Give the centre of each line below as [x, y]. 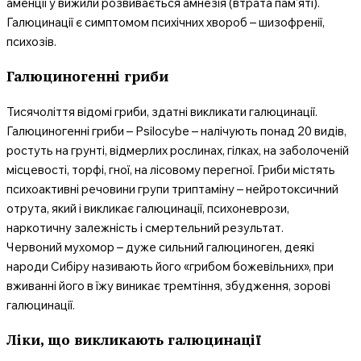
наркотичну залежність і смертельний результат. [145, 227]
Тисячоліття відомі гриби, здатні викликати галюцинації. [162, 111]
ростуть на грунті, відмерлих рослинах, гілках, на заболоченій [178, 150]
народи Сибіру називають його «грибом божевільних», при [170, 266]
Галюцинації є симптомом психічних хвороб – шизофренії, [166, 22]
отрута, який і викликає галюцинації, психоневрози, [148, 208]
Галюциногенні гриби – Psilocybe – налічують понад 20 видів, [176, 131]
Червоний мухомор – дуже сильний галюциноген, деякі [160, 247]
